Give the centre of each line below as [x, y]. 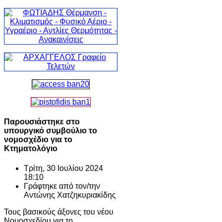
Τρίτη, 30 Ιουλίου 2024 [63, 168]
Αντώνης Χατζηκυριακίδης [70, 195]
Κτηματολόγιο [31, 149]
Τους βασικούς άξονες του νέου [59, 212]
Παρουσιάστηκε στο [42, 122]
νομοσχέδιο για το [38, 140]
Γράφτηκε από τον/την [62, 186]
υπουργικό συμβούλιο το [51, 131]
